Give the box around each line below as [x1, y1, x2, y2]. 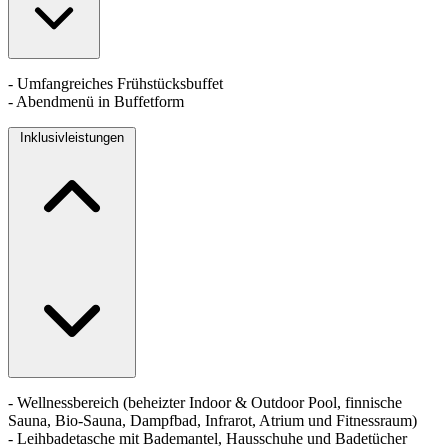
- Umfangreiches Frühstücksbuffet [8, 75, 223, 93]
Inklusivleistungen [20, 130, 124, 146]
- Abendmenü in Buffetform [8, 93, 184, 111]
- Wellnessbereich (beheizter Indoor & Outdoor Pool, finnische [8, 394, 402, 412]
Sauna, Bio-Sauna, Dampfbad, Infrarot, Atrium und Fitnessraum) [8, 412, 417, 430]
